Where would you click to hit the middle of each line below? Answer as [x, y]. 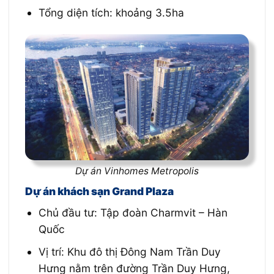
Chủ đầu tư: [70, 213]
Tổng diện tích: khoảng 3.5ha [112, 12]
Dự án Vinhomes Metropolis [137, 171]
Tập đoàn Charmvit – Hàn [164, 213]
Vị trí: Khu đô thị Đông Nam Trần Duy [130, 252]
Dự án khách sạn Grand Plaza [99, 191]
